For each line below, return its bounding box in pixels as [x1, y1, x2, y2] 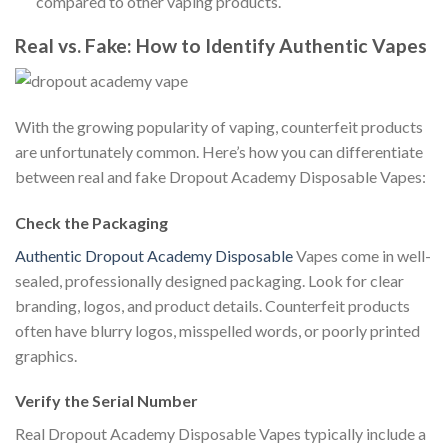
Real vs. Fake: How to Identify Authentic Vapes [15, 34, 427, 58]
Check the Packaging [15, 212, 168, 232]
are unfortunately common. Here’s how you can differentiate [15, 141, 423, 161]
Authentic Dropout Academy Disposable [15, 245, 293, 265]
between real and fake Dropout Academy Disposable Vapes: [15, 166, 426, 186]
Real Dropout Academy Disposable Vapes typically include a [15, 424, 426, 444]
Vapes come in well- [293, 245, 431, 265]
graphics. [15, 345, 77, 365]
